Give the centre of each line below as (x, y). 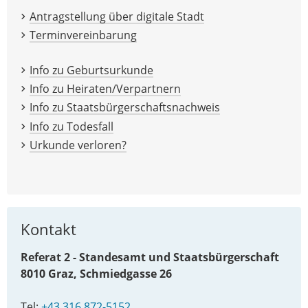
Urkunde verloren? (78, 145)
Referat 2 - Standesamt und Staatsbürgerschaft (150, 257)
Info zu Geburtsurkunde (91, 70)
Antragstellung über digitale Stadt (117, 16)
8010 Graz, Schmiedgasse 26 (96, 273)
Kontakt (48, 229)
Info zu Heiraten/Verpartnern (105, 89)
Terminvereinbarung (83, 35)
